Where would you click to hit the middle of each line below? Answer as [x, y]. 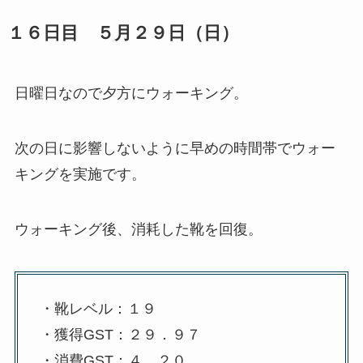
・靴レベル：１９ [98, 309]
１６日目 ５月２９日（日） [123, 34]
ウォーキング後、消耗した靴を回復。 [138, 229]
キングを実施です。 [80, 174]
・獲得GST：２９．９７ [120, 335]
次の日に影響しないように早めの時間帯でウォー [175, 148]
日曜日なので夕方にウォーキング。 [131, 94]
